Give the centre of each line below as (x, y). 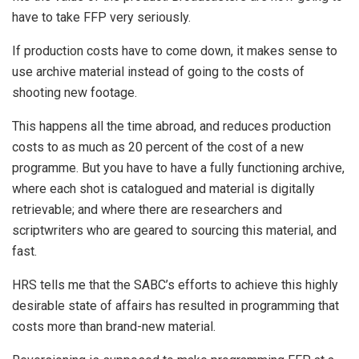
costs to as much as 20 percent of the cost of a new (158, 147)
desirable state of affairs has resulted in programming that (175, 305)
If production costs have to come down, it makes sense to (175, 50)
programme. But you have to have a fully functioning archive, (178, 167)
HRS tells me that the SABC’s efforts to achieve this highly (175, 284)
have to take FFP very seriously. (101, 17)
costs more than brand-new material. (114, 326)
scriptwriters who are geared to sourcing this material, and (174, 230)
